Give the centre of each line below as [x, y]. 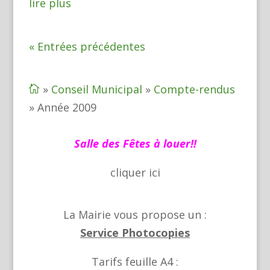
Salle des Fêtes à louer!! [135, 143]
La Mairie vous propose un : [135, 215]
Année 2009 [67, 107]
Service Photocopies [135, 233]
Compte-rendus [194, 89]
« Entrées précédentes [87, 46]
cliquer [129, 172]
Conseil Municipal [96, 89]
